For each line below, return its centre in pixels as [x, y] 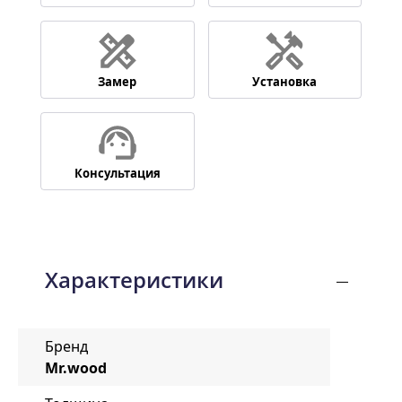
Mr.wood [76, 367]
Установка [285, 82]
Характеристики [134, 280]
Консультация [117, 173]
